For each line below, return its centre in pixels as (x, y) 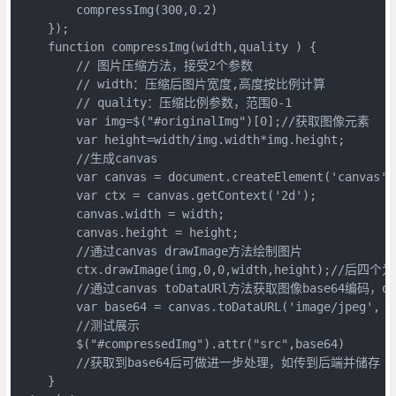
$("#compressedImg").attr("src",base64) (182, 343)
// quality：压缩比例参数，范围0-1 (155, 102)
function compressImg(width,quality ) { (168, 46)
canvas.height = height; (129, 232)
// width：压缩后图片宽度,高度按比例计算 (172, 84)
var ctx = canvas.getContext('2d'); (168, 195)
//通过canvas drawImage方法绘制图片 (160, 251)
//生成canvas (88, 158)
